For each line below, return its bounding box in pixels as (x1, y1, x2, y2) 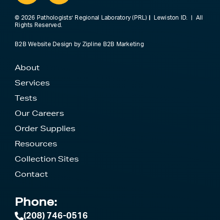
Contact (15, 169, 48, 179)
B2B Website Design (15, 41, 73, 48)
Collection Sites (15, 154, 79, 164)
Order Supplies (15, 124, 75, 134)
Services (15, 78, 50, 88)
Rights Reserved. (15, 22, 62, 28)
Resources (15, 139, 57, 149)
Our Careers (15, 109, 64, 118)
